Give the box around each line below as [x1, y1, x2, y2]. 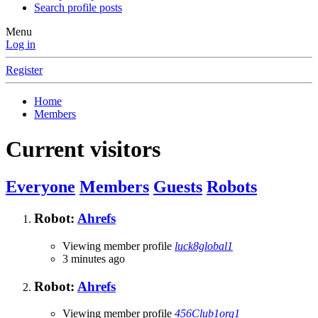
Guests [153, 177, 202, 197]
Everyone [6, 177, 75, 197]
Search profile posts [34, 1, 122, 14]
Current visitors [6, 136, 160, 162]
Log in [6, 38, 35, 51]
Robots [207, 177, 257, 197]
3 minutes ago [62, 252, 125, 265]
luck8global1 [175, 239, 233, 252]
